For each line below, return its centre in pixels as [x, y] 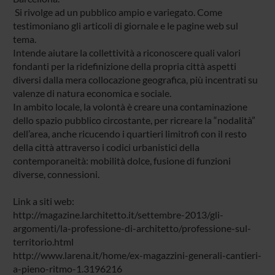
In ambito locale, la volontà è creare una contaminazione [130, 106]
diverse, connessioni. [56, 174]
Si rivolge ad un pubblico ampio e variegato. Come [117, 12]
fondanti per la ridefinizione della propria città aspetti [124, 66]
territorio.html [43, 241]
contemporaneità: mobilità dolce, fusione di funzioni [122, 160]
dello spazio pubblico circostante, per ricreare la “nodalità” [134, 120]
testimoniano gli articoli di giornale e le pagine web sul [125, 25]
